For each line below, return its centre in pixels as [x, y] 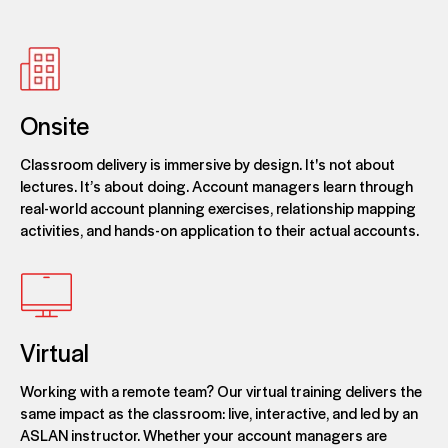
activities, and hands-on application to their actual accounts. [219, 230]
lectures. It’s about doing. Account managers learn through [216, 186]
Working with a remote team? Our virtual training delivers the [221, 391]
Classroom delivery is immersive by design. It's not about [207, 164]
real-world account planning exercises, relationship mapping [218, 208]
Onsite [54, 125]
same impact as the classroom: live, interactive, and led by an [219, 413]
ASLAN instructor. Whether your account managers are [203, 435]
